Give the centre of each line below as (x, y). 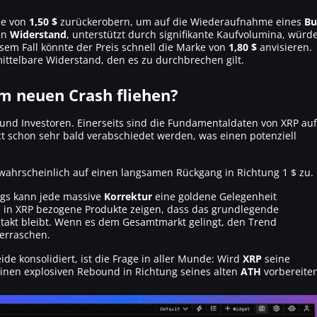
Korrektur (128, 196)
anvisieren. (284, 47)
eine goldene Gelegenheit (214, 196)
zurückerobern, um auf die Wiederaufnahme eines (181, 21)
